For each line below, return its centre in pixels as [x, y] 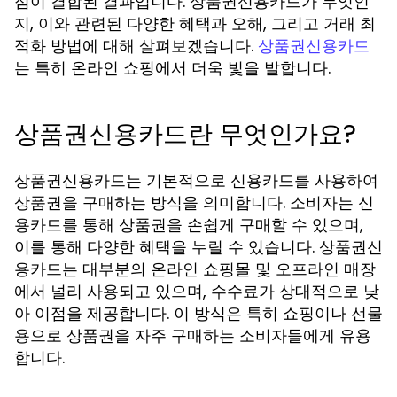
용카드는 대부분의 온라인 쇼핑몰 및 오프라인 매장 [195, 269]
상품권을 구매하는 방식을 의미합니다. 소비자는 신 [194, 202]
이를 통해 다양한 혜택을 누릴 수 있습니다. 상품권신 [198, 247]
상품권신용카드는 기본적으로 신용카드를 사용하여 [196, 180]
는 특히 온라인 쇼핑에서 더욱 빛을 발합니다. [172, 68]
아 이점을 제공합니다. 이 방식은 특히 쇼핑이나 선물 [198, 313]
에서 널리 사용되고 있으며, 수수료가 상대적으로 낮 [197, 291]
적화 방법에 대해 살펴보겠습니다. [136, 46]
